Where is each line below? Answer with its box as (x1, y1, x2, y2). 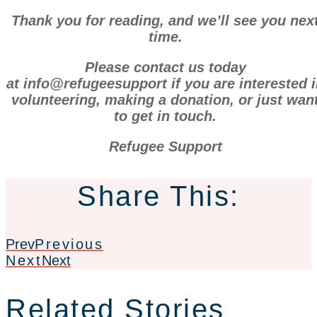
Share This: (77, 180, 240, 212)
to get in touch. (114, 108, 217, 125)
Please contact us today (84, 59, 246, 76)
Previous (35, 236, 103, 252)
